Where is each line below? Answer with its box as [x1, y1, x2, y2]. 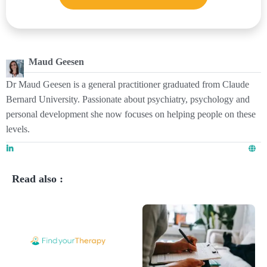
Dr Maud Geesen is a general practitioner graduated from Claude [6, 79, 249, 91]
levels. [6, 124, 30, 135]
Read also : [12, 173, 63, 185]
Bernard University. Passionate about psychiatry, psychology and [6, 94, 250, 105]
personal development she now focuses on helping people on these [6, 109, 256, 120]
